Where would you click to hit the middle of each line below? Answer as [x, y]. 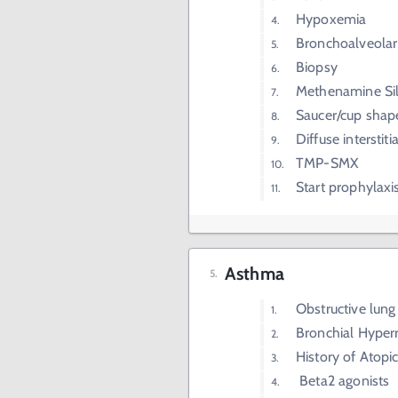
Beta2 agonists [343, 381]
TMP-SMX [327, 163]
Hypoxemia [331, 19]
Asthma [255, 274]
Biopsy [317, 67]
